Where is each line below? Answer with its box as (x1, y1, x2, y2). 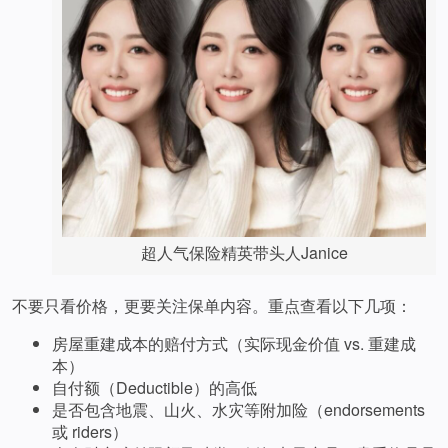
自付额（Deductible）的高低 (52, 376, 257, 400)
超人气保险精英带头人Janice (140, 241, 348, 265)
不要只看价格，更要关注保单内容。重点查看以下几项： (12, 294, 412, 318)
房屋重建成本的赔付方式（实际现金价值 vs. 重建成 (52, 332, 416, 356)
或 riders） (52, 420, 128, 444)
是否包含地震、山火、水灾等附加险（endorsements (52, 398, 425, 422)
